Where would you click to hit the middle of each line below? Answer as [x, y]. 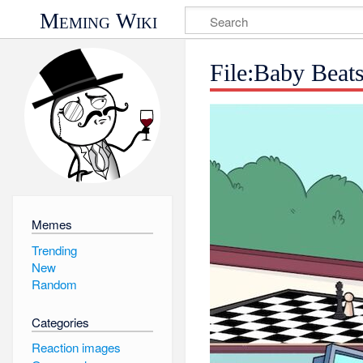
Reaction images [76, 348]
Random [54, 284]
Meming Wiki [99, 21]
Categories [60, 322]
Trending [54, 250]
